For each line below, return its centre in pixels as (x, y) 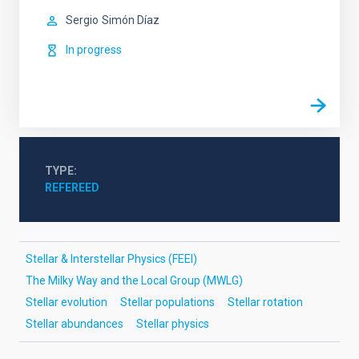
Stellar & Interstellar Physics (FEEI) (111, 259)
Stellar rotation (265, 302)
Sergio (82, 20)
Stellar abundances (75, 324)
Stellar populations (167, 302)
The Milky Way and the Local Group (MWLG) (134, 280)
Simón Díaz (131, 20)
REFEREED (72, 188)
